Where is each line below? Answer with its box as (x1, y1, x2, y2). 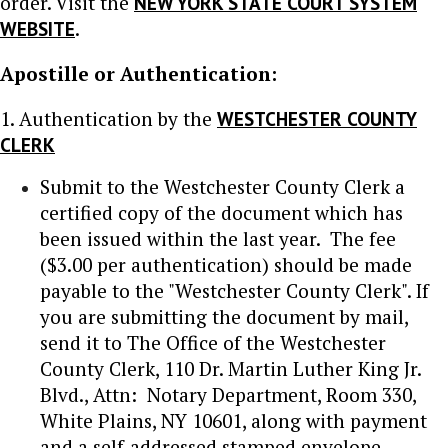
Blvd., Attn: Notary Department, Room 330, (40, 381, 416, 407)
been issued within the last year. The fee (40, 225, 396, 251)
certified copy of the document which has (40, 199, 403, 225)
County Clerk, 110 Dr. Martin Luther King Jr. (40, 355, 421, 381)
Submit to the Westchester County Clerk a (40, 173, 405, 199)
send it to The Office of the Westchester (40, 329, 386, 355)
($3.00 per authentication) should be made (40, 251, 412, 277)
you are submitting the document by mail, (40, 303, 408, 329)
